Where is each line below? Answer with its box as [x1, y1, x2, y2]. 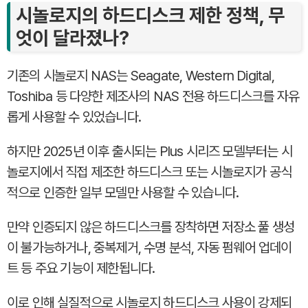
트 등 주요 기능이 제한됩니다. [7, 259, 155, 276]
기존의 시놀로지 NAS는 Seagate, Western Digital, [7, 67, 274, 84]
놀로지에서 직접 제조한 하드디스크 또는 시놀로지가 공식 [7, 163, 292, 180]
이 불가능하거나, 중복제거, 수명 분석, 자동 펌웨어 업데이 [7, 239, 292, 256]
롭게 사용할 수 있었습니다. [7, 108, 141, 125]
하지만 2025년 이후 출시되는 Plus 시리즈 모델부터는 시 [7, 142, 292, 159]
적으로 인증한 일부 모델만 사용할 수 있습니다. [7, 184, 239, 201]
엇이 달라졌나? [16, 25, 129, 49]
